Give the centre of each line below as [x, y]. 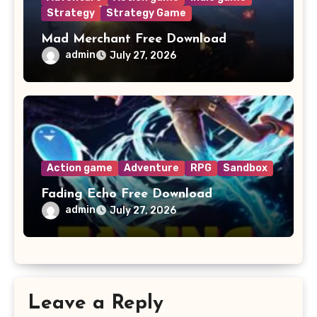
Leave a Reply [96, 304]
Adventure [151, 168]
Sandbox [245, 168]
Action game [79, 168]
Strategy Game [146, 13]
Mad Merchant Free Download [133, 39]
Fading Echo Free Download [126, 194]
